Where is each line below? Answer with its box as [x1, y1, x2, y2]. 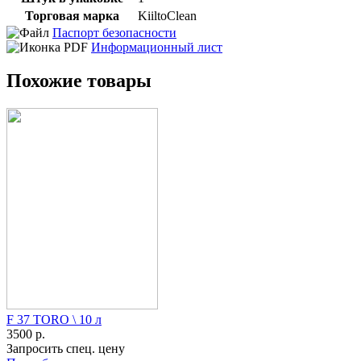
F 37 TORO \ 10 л [6, 313, 102, 327]
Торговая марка [24, 8, 119, 23]
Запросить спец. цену [6, 342, 125, 356]
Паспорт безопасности [52, 25, 176, 39]
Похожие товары [6, 70, 151, 92]
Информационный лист [91, 39, 222, 54]
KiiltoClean [138, 8, 197, 23]
